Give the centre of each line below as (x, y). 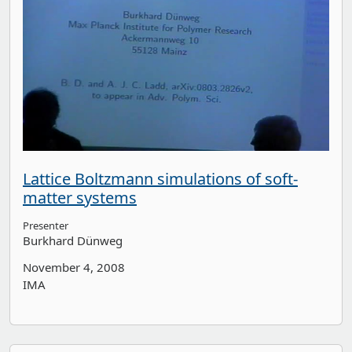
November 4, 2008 (74, 268)
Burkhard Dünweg (73, 241)
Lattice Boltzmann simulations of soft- (160, 179)
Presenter (46, 226)
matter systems (80, 198)
